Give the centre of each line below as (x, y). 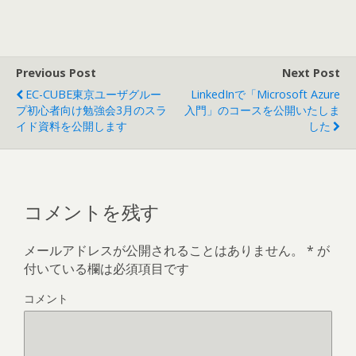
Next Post (311, 72)
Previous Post (56, 72)
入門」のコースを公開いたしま (262, 110)
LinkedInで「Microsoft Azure (265, 94)
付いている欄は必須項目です (106, 269)
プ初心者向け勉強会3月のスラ (91, 110)
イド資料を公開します (72, 126)
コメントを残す (92, 211)
